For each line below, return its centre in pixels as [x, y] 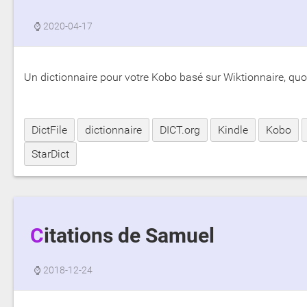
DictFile [49, 130]
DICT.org [180, 130]
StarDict [50, 153]
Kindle [233, 130]
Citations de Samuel [129, 236]
